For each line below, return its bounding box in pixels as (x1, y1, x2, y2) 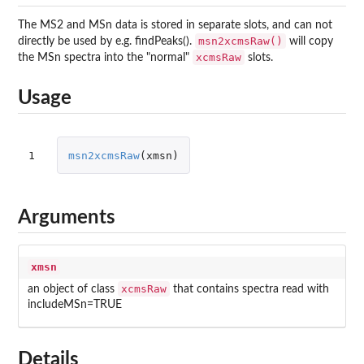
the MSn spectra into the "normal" (18, 52, 193, 64)
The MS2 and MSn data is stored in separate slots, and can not (18, 19, 332, 32)
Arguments (18, 207, 115, 227)
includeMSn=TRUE (27, 299, 122, 311)
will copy (286, 36, 333, 48)
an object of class (27, 284, 118, 296)
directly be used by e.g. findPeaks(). (18, 36, 195, 48)
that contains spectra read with (169, 284, 329, 296)
